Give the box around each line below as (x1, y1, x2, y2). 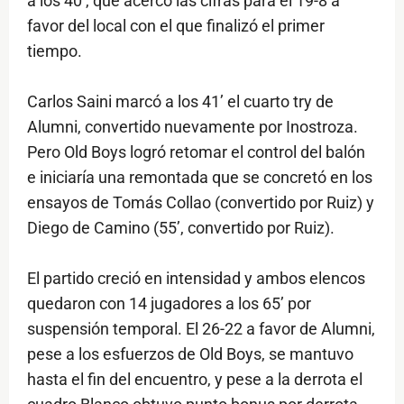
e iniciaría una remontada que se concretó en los (27, 168, 372, 188)
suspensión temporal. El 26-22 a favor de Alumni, (27, 319, 375, 339)
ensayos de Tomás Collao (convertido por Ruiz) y (27, 193, 374, 213)
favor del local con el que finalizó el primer (27, 16, 325, 36)
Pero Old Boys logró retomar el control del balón (27, 142, 365, 162)
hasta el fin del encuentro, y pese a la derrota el (27, 370, 363, 390)
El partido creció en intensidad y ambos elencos (27, 269, 365, 289)
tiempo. (27, 41, 82, 61)
